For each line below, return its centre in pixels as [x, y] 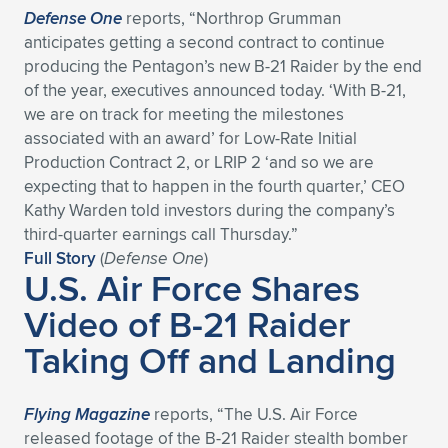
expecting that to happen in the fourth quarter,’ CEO [214, 186]
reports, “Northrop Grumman [231, 18]
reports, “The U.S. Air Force [254, 414]
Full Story [60, 258]
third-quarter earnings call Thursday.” [161, 234]
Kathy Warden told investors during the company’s [209, 210]
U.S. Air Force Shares [192, 288]
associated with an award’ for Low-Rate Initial [190, 138]
